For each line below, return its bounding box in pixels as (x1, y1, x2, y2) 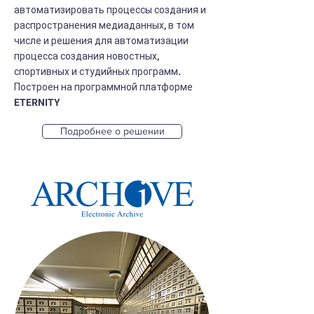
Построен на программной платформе (14, 81, 193, 93)
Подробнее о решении (60, 125, 165, 137)
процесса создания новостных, (14, 50, 159, 62)
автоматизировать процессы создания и (14, 4, 206, 15)
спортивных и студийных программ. (14, 66, 181, 77)
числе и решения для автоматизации (14, 35, 189, 46)
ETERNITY (14, 97, 60, 108)
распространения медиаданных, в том (14, 20, 194, 31)
